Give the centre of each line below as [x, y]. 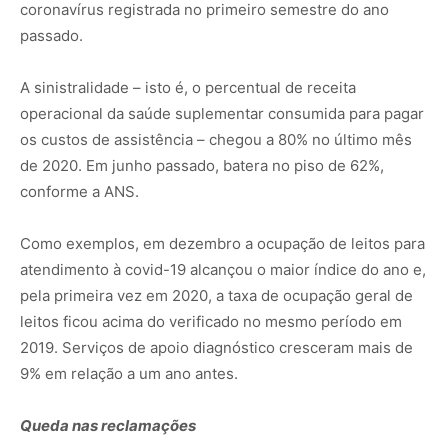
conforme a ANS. [79, 192]
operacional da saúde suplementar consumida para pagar [222, 114]
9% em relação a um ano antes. [129, 374]
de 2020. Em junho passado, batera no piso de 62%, [202, 166]
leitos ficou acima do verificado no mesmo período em [211, 322]
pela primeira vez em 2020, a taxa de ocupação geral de [216, 296]
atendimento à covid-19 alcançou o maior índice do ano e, [223, 270]
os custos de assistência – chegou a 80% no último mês [216, 140]
